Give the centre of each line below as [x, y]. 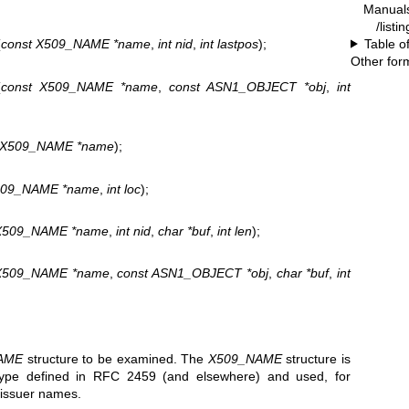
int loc [123, 189]
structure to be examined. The [115, 358]
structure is [316, 358]
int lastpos [229, 44]
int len [234, 231]
